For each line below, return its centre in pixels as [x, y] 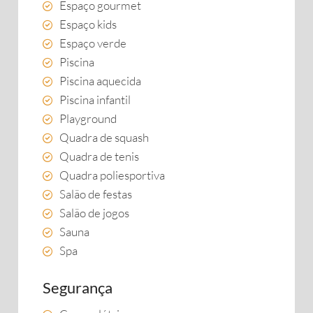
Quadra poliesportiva [112, 175]
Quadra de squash [104, 137]
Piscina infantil [95, 100]
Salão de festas [96, 194]
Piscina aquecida [100, 81]
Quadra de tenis [99, 156]
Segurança [78, 287]
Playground [88, 118]
